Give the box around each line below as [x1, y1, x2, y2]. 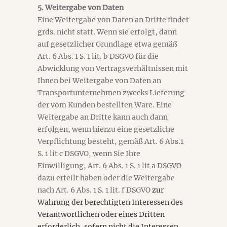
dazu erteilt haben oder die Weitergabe [37, 173, 175, 182]
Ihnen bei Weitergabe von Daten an [37, 76, 161, 85]
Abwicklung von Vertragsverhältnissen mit [37, 64, 188, 73]
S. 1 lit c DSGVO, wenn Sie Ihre [37, 149, 140, 158]
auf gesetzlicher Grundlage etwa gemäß [37, 40, 177, 49]
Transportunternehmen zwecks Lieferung [37, 88, 184, 97]
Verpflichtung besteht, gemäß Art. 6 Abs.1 [37, 137, 183, 146]
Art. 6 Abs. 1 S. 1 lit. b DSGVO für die [37, 52, 159, 61]
